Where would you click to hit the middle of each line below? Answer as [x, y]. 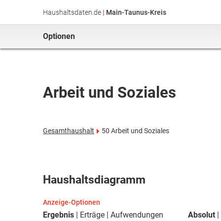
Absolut [202, 215]
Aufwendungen [137, 215]
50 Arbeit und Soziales [135, 131]
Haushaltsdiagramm [94, 180]
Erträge [92, 215]
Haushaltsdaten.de [72, 12]
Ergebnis [58, 215]
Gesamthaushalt [69, 131]
